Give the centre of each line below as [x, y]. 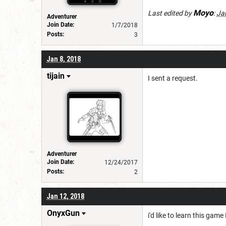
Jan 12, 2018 [65, 196]
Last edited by [171, 13]
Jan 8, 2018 [64, 59]
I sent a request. [173, 78]
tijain [56, 76]
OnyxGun [63, 213]
